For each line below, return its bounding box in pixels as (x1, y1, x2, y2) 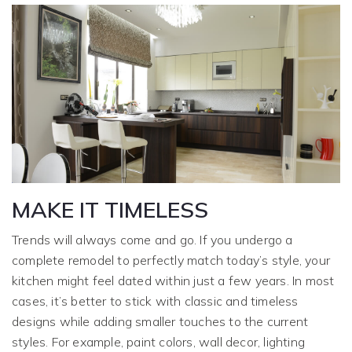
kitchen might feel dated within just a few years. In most (12, 272, 335, 288)
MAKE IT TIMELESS (12, 195, 208, 223)
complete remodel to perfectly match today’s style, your (12, 251, 331, 268)
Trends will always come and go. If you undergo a (12, 231, 293, 247)
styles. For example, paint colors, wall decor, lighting (12, 333, 306, 350)
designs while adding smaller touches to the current (12, 313, 309, 329)
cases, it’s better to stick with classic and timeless (12, 292, 299, 309)
